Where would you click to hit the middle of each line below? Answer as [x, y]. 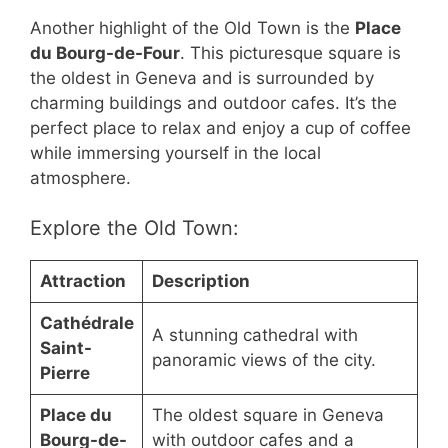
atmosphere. [80, 177]
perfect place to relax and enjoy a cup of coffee [220, 127]
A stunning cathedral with [254, 335]
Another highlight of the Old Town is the [192, 27]
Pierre [64, 373]
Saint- [65, 348]
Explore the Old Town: [134, 228]
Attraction [82, 281]
